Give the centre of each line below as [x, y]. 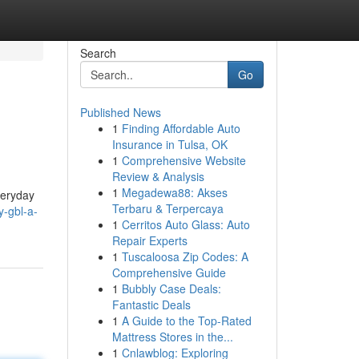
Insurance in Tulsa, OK [169, 144]
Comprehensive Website [184, 160]
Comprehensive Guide [169, 272]
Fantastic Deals [151, 305]
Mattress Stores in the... [172, 337]
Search [98, 53]
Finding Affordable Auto [181, 128]
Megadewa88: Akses [174, 192]
